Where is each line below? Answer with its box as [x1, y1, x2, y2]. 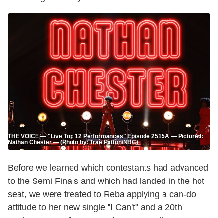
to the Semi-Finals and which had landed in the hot [8, 176, 204, 186]
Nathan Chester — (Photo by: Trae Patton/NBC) [8, 139, 138, 146]
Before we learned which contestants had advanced [8, 163, 208, 173]
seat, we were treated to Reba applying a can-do [8, 189, 196, 200]
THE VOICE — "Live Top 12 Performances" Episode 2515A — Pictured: [8, 133, 203, 140]
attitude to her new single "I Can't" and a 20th [8, 202, 182, 213]
